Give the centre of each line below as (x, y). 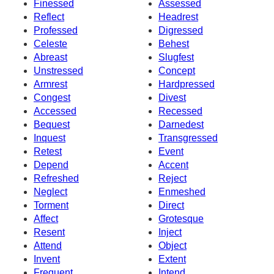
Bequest (52, 124)
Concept (177, 70)
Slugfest (176, 57)
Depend (51, 165)
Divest (172, 97)
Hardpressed (187, 84)
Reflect (49, 17)
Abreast (50, 57)
